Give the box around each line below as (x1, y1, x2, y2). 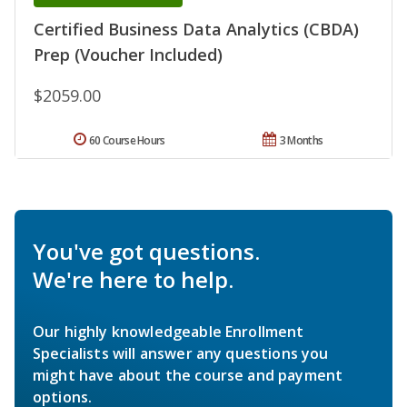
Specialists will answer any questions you (33, 343, 329, 364)
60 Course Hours (89, 133, 165, 149)
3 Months (279, 133, 323, 149)
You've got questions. (33, 236, 260, 267)
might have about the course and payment (33, 365, 343, 386)
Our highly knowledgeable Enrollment (33, 322, 304, 342)
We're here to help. (33, 264, 233, 295)
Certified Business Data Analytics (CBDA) (34, 18, 359, 41)
